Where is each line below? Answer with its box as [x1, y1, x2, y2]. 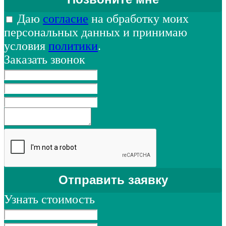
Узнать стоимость [4, 193, 95, 206]
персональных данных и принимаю [4, 26, 187, 39]
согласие [43, 12, 88, 26]
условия [4, 39, 48, 53]
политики [48, 39, 98, 53]
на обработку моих [88, 12, 189, 26]
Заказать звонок [4, 53, 85, 67]
